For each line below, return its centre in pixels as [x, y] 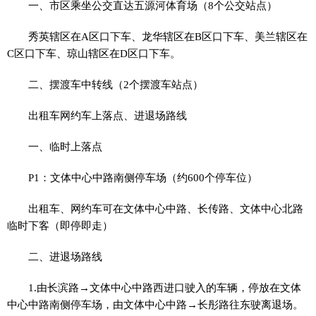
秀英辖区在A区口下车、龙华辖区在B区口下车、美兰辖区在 [168, 36]
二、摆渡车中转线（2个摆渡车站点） [116, 84]
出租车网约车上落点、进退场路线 [108, 115]
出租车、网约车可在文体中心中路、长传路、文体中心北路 [166, 208]
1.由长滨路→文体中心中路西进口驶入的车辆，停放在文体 [165, 287]
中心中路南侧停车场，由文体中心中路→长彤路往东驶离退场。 [155, 304]
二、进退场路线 [66, 256]
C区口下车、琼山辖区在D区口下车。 [94, 53]
